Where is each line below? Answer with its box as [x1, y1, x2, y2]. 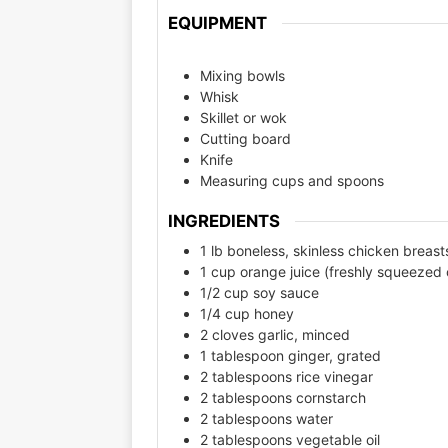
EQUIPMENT [168, 13, 267, 34]
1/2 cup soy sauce [200, 284, 319, 302]
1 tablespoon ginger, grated [200, 347, 381, 365]
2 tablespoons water [200, 410, 333, 428]
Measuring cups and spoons [200, 171, 384, 189]
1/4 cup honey [200, 305, 294, 323]
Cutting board [200, 129, 291, 147]
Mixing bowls [200, 66, 285, 84]
